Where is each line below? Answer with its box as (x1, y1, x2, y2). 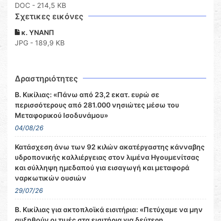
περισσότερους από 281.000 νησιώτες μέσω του (15, 101, 179, 110)
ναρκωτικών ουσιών (15, 174, 86, 183)
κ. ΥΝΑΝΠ (20, 28, 54, 37)
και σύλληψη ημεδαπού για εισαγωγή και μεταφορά (15, 163, 189, 172)
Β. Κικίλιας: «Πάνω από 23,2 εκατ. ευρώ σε (15, 90, 159, 99)
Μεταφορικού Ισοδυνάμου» (15, 111, 108, 120)
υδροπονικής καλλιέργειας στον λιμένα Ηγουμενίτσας (15, 153, 199, 162)
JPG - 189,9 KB (15, 38, 65, 47)
